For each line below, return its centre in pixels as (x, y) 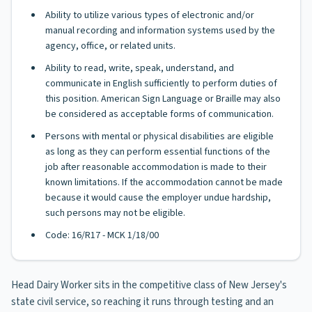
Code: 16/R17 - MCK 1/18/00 (102, 235)
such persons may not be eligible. (115, 213)
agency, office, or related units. (110, 46)
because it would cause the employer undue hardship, (158, 198)
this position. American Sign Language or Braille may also (163, 99)
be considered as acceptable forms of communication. (159, 114)
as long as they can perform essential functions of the (158, 152)
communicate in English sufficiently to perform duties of (161, 84)
